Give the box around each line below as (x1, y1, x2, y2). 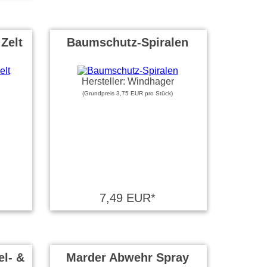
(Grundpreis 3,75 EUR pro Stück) (82, 90, 173, 97)
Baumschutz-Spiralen (67, 36, 188, 49)
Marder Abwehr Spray (66, 251, 189, 264)
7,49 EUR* (100, 191, 156, 204)
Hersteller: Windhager (81, 76, 174, 86)
